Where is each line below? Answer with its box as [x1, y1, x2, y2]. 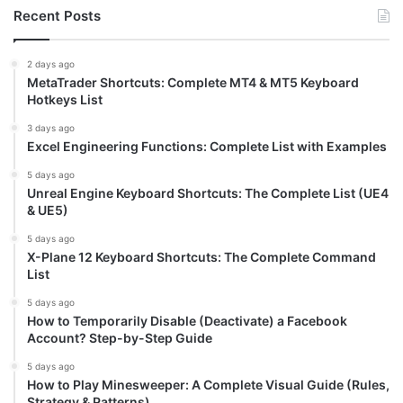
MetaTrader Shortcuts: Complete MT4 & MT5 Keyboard [27, 75, 359, 91]
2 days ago [27, 58, 75, 70]
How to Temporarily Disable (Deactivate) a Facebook [27, 313, 347, 329]
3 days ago [27, 122, 75, 134]
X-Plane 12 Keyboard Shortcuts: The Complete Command [27, 249, 376, 265]
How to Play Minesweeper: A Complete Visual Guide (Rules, [27, 377, 390, 393]
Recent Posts [13, 7, 101, 25]
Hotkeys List [27, 92, 103, 108]
